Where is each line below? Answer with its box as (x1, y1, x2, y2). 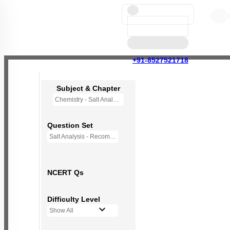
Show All (49, 207, 73, 214)
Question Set (47, 121, 93, 129)
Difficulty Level (47, 195, 100, 203)
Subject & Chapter (56, 84, 120, 92)
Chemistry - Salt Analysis (113, 96, 119, 103)
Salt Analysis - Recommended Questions (110, 133, 116, 140)
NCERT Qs (47, 168, 84, 177)
